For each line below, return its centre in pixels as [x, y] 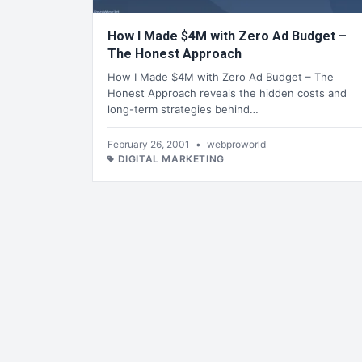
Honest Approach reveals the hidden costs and [227, 93]
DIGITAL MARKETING [171, 158]
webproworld [236, 144]
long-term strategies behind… [183, 109]
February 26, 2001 [150, 144]
